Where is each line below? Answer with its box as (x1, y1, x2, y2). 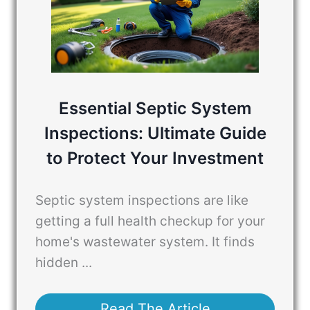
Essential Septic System (58, 98, 252, 118)
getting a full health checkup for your (35, 213, 265, 230)
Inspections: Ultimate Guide (44, 122, 266, 143)
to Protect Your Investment (46, 147, 264, 168)
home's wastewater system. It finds (35, 234, 255, 250)
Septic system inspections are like (35, 192, 248, 209)
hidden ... (35, 255, 92, 271)
